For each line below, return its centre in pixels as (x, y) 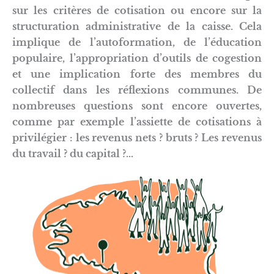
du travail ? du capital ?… (73, 153)
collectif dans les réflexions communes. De (137, 90)
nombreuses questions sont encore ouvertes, (137, 106)
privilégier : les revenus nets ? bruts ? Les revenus (137, 137)
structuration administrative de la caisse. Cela (137, 26)
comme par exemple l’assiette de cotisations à (137, 121)
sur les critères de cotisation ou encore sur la (137, 10)
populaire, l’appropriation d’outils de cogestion (137, 58)
